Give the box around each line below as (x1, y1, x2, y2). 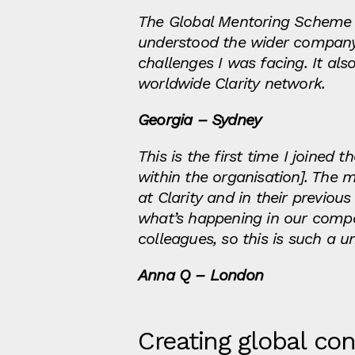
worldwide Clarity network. (138, 74, 326, 93)
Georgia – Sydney (138, 110, 261, 129)
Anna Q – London (138, 265, 263, 284)
